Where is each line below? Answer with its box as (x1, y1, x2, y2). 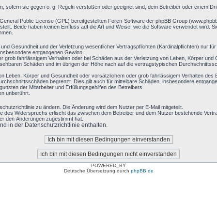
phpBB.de (130, 168, 154, 173)
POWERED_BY (91, 163, 126, 168)
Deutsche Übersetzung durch (63, 168, 131, 173)
